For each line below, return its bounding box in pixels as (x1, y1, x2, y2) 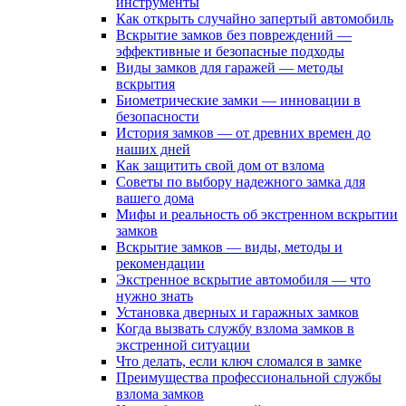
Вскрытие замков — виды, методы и (116, 239, 343, 255)
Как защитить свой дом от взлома (116, 158, 324, 173)
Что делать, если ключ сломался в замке (116, 353, 362, 369)
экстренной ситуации (116, 337, 250, 353)
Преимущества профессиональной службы (116, 370, 382, 385)
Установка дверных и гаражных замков (116, 304, 359, 320)
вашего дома (116, 190, 194, 206)
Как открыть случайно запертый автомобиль (116, 11, 393, 26)
